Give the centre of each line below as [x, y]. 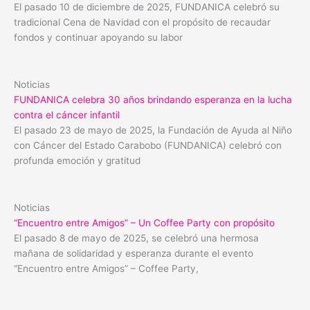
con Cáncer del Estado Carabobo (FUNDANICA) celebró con [148, 146]
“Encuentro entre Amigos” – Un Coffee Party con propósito [144, 223]
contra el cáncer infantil [67, 115]
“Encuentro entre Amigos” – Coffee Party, [106, 269]
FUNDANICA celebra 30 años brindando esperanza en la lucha [153, 100]
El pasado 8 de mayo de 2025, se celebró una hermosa [136, 238]
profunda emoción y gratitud [77, 161]
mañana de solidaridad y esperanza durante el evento [134, 254]
